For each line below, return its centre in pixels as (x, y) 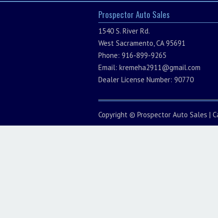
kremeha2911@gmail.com (160, 67)
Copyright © (118, 115)
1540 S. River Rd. (124, 31)
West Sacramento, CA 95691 (142, 43)
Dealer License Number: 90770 (146, 80)
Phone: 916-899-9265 (132, 55)
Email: (109, 67)
